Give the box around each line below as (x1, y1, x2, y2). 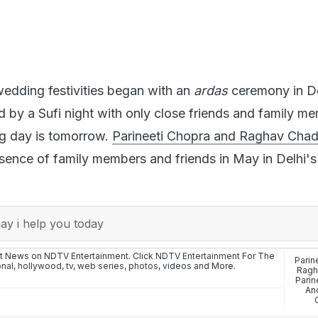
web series (77, 260, 124, 271)
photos (128, 260, 158, 271)
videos (163, 260, 192, 271)
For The (240, 250, 275, 261)
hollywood (18, 260, 62, 271)
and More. (192, 260, 236, 271)
